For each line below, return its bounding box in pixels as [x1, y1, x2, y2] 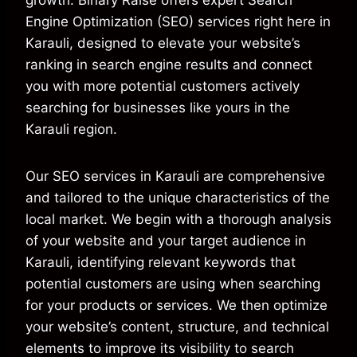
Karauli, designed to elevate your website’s [25, 35, 300, 52]
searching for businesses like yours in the [25, 100, 290, 116]
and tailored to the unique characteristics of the [25, 190, 330, 206]
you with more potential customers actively [25, 78, 300, 95]
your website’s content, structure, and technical [25, 319, 329, 335]
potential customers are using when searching [25, 276, 320, 292]
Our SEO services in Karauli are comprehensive [25, 168, 325, 185]
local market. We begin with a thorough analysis [25, 211, 331, 228]
